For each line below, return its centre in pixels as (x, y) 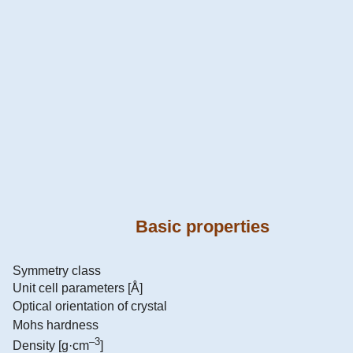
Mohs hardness (56, 325)
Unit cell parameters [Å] (78, 288)
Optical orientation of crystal (90, 306)
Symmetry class (57, 270)
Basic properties (202, 227)
